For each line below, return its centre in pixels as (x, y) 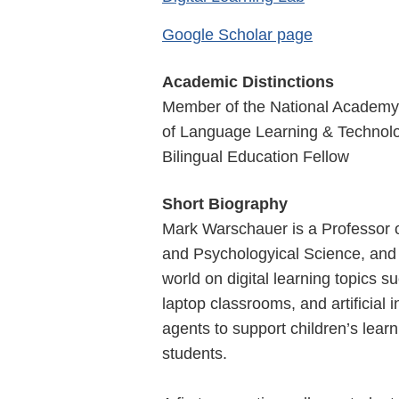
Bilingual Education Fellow (256, 156)
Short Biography (225, 204)
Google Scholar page (237, 34)
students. (195, 353)
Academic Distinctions (248, 81)
